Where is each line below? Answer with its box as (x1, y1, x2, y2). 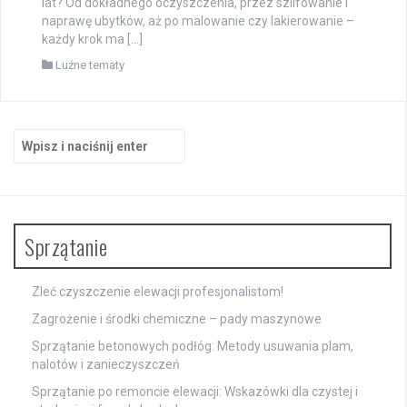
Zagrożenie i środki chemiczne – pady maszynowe (32, 311, 322, 326)
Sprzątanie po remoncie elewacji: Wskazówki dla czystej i (32, 383, 358, 399)
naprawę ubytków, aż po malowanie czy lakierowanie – (42, 13, 354, 28)
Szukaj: (13, 129, 57, 144)
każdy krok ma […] (42, 31, 143, 46)
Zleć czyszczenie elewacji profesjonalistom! (32, 283, 283, 299)
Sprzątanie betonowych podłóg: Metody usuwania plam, (32, 338, 353, 353)
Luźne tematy (55, 57, 124, 72)
